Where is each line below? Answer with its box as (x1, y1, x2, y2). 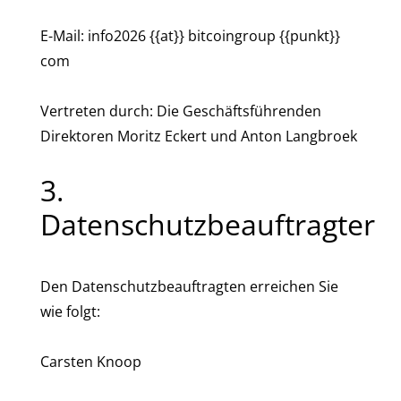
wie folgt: (40, 302, 100, 321)
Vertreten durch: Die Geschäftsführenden (40, 101, 321, 121)
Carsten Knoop (40, 352, 141, 371)
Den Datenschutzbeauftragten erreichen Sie (40, 277, 338, 296)
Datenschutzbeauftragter (40, 205, 375, 243)
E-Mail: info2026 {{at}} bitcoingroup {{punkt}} (40, 26, 340, 46)
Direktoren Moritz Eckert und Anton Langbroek (40, 126, 357, 146)
